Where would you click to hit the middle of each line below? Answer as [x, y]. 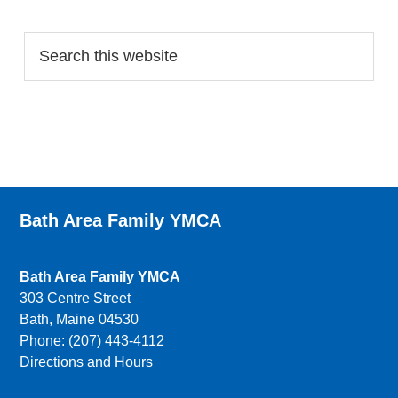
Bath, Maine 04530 [80, 320]
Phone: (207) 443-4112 [92, 341]
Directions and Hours [87, 362]
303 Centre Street [76, 298]
